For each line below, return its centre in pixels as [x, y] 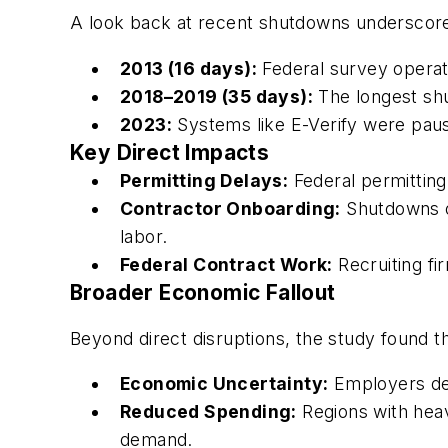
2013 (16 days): [188, 68]
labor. [144, 236]
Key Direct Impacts [170, 152]
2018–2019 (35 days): [216, 96]
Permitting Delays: [204, 180]
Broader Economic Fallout [203, 292]
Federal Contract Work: [226, 264]
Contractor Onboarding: [230, 208]
